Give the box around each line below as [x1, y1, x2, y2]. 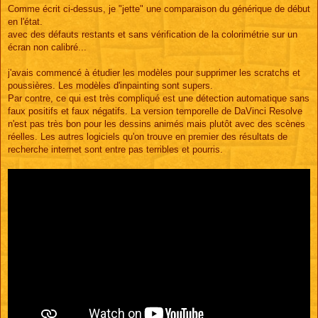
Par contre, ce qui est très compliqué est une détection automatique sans [8, 92, 309, 104]
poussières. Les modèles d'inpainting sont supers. [8, 79, 213, 91]
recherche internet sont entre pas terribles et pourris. [8, 143, 223, 155]
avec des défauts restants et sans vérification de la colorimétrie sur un [8, 28, 297, 40]
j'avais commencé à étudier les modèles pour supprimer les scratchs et [8, 67, 300, 78]
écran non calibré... [8, 41, 87, 53]
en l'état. [8, 16, 43, 27]
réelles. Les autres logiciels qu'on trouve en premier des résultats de [8, 131, 287, 142]
